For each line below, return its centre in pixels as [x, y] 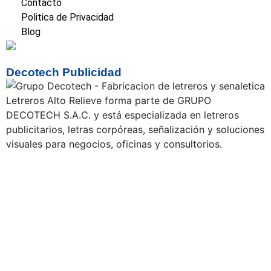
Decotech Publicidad [64, 72]
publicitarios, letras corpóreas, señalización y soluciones [135, 130]
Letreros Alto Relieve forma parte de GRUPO [109, 101]
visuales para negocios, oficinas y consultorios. [114, 144]
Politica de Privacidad [67, 18]
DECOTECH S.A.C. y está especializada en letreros [122, 115]
